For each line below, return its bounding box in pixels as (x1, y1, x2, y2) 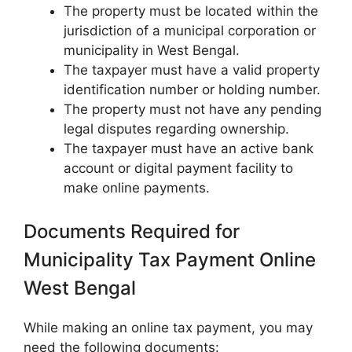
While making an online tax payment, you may (24, 320, 313, 336)
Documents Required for (24, 220, 240, 244)
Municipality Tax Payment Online (24, 248, 316, 272)
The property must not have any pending (64, 101, 321, 117)
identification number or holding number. (64, 81, 321, 97)
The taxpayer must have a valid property (64, 61, 320, 78)
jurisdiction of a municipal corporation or (64, 22, 316, 38)
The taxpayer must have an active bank (64, 140, 313, 156)
